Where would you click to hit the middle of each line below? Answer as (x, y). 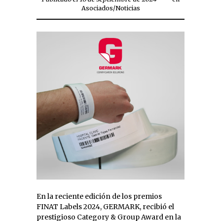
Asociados (97, 8)
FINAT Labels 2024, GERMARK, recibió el (105, 207)
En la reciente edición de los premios (99, 197)
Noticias (128, 8)
